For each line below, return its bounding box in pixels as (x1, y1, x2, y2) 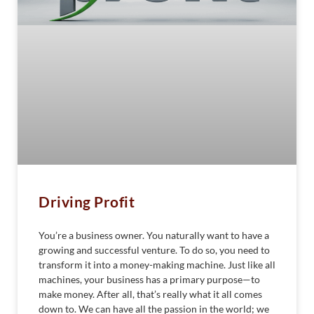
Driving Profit (39, 193, 135, 211)
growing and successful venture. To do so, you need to (39, 244, 270, 257)
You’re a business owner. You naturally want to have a (39, 229, 269, 242)
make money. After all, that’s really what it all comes (39, 288, 262, 301)
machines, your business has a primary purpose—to (39, 273, 260, 286)
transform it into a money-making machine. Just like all (39, 259, 275, 271)
